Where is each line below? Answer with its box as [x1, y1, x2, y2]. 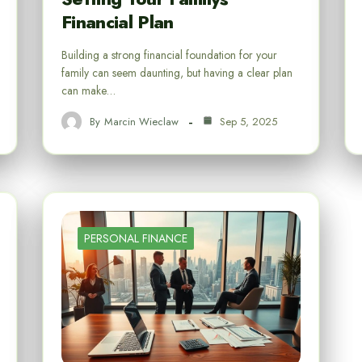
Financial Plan [61, 9, 174, 36]
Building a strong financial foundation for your [61, 47, 277, 64]
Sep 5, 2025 [217, 113, 277, 129]
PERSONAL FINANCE [84, 230, 187, 247]
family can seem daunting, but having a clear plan [61, 65, 293, 82]
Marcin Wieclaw [104, 113, 179, 129]
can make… [61, 82, 116, 99]
